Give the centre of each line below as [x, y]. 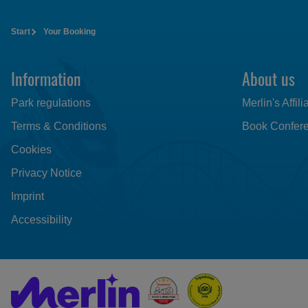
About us [268, 78]
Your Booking [69, 32]
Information [46, 78]
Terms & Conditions [59, 126]
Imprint [27, 196]
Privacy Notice [46, 173]
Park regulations [51, 103]
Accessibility [42, 220]
